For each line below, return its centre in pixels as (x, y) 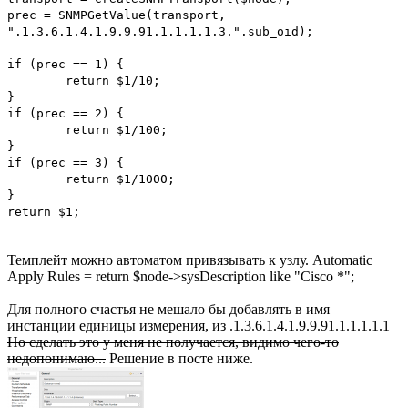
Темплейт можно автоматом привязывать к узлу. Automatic (190, 260)
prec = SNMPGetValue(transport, (117, 15)
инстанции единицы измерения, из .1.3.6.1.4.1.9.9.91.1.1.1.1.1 (199, 326)
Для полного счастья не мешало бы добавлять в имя (168, 310)
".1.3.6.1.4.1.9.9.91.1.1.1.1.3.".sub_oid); (160, 32)
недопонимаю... (56, 359)
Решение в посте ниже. (179, 359)
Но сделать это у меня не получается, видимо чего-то (173, 342)
